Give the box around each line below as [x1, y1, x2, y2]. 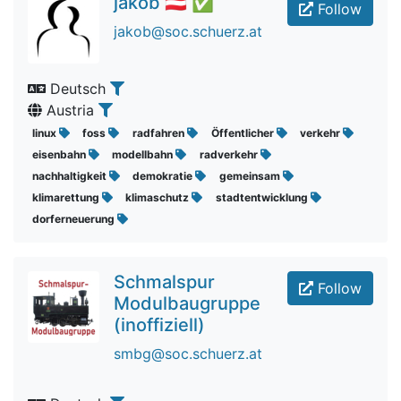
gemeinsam [218, 169, 283, 183]
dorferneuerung [31, 212, 117, 226]
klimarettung [31, 191, 102, 204]
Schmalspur [114, 271, 215, 293]
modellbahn [112, 148, 176, 161]
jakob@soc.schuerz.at [114, 22, 262, 40]
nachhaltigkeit [31, 169, 109, 183]
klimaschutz [125, 191, 192, 204]
